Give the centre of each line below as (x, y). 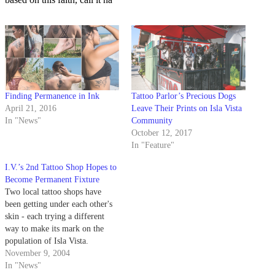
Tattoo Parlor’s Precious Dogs (184, 96)
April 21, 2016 (31, 109)
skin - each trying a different (55, 217)
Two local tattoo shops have (53, 192)
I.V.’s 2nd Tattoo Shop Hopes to (61, 168)
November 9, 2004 (37, 254)
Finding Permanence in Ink (52, 96)
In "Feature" (153, 145)
